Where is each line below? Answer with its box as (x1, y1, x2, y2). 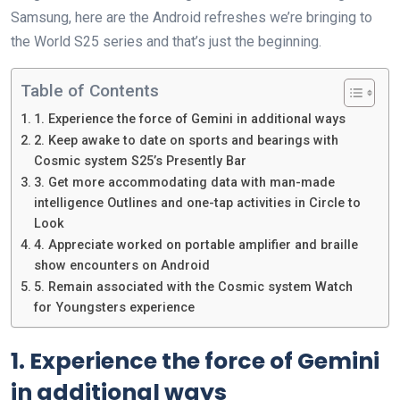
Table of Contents (21, 80, 159, 102)
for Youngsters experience (33, 300, 195, 316)
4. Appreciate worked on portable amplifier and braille (33, 237, 358, 254)
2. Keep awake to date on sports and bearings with (33, 133, 338, 149)
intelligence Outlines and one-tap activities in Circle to (33, 196, 361, 212)
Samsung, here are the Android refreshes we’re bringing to (11, 9, 372, 27)
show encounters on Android (33, 258, 210, 274)
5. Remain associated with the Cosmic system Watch (33, 279, 353, 296)
